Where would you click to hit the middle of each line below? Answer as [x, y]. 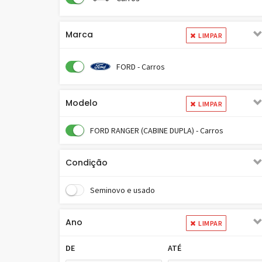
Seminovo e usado [123, 190]
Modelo [82, 103]
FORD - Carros [141, 66]
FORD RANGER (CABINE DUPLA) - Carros [157, 130]
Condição [87, 163]
